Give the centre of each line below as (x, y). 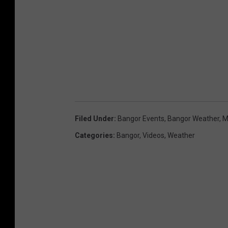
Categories (94, 135)
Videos (153, 135)
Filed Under (94, 118)
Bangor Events (141, 118)
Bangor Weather (193, 118)
